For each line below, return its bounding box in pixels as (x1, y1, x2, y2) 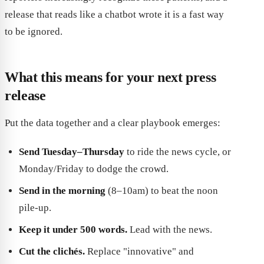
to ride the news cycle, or (124, 146, 231, 157)
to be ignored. (5, 25, 62, 37)
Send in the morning (19, 184, 105, 196)
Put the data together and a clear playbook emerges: (5, 117, 220, 128)
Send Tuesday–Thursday (19, 146, 124, 157)
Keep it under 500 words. (19, 223, 127, 235)
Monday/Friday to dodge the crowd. (19, 163, 169, 174)
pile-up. (19, 202, 51, 213)
